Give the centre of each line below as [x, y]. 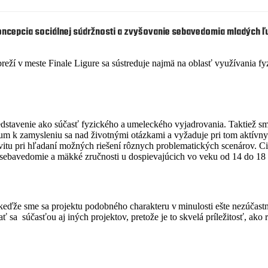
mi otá [131, 135]
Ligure [87, 63]
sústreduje [131, 63]
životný [105, 135]
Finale [60, 63]
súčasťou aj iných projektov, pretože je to [100, 217]
